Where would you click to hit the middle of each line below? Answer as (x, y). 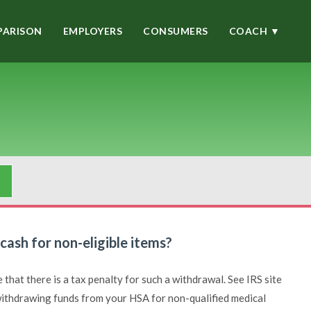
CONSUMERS (176, 31)
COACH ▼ (254, 31)
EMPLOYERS (92, 31)
